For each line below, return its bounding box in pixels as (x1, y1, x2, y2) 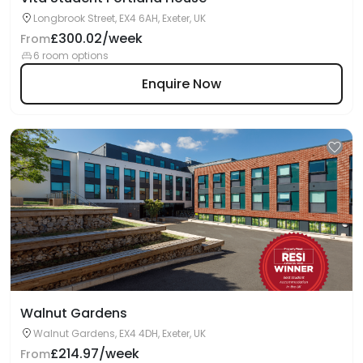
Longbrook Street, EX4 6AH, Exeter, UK (33, 11, 206, 25)
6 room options (33, 49, 109, 62)
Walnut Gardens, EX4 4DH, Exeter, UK (33, 327, 206, 340)
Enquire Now (142, 74, 221, 93)
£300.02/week (50, 29, 143, 48)
